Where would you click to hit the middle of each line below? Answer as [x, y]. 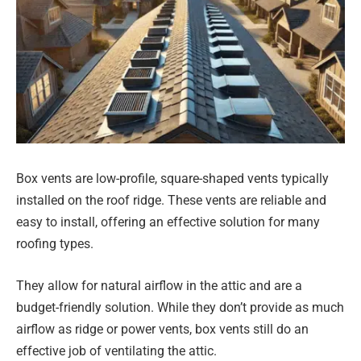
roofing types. [55, 244]
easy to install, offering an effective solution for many [168, 222]
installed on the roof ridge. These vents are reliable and [171, 201]
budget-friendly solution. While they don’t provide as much [180, 307]
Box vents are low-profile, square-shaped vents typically [172, 179]
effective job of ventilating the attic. [116, 351]
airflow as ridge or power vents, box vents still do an [162, 329]
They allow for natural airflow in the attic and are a [159, 285]
